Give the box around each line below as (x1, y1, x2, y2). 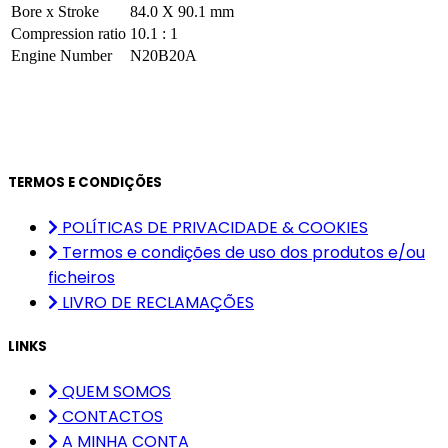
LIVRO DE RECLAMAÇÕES (62, 290, 254, 314)
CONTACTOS (62, 405, 163, 429)
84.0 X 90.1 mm (130, 3, 234, 21)
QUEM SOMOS (62, 380, 171, 404)
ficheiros (48, 265, 115, 289)
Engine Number (11, 47, 112, 65)
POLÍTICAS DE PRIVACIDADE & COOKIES (62, 215, 368, 239)
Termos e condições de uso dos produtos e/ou (62, 240, 425, 264)
